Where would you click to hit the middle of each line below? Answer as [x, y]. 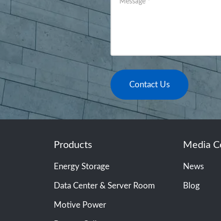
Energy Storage [81, 167]
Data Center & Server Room [104, 186]
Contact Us [149, 85]
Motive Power [80, 205]
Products [73, 145]
